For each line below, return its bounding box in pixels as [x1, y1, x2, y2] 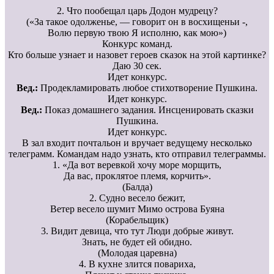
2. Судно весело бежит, [89, 192, 185, 203]
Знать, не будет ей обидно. [82, 236, 192, 247]
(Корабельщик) [106, 214, 168, 225]
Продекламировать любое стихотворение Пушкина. [38, 82, 257, 93]
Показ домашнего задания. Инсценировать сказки [42, 104, 254, 115]
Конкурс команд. [102, 38, 172, 49]
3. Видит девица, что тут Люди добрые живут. [40, 225, 234, 236]
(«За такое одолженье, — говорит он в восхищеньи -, [26, 16, 248, 27]
